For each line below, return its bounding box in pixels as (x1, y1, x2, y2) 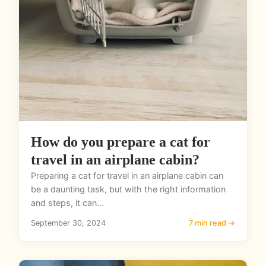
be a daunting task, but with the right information (31, 184, 226, 195)
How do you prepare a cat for (31, 134, 210, 150)
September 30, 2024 (31, 218, 106, 228)
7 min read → (189, 218, 235, 228)
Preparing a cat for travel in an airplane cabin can (31, 170, 223, 181)
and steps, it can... (31, 198, 104, 208)
